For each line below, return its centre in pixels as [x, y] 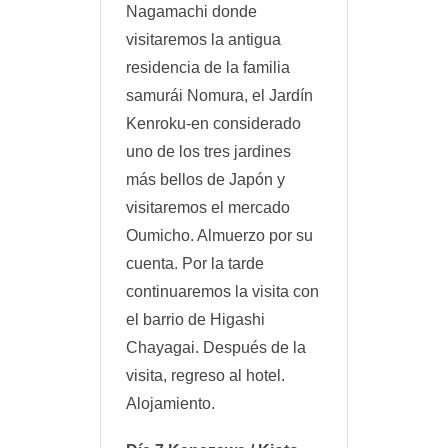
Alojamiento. [170, 404]
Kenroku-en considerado [213, 124]
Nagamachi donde [191, 12]
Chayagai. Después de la [216, 348]
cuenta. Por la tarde [195, 264]
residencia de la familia [208, 68]
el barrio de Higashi [195, 320]
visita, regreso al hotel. [205, 376]
